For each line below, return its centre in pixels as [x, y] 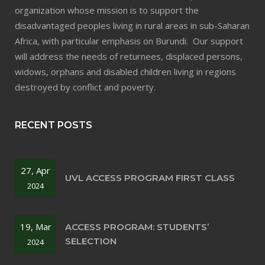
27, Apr [35, 170]
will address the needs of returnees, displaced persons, [129, 56]
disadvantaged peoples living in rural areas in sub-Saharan [132, 25]
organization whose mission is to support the [107, 10]
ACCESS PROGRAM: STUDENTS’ [137, 227]
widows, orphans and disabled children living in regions [125, 71]
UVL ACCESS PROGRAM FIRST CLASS [150, 178]
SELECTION [91, 241]
